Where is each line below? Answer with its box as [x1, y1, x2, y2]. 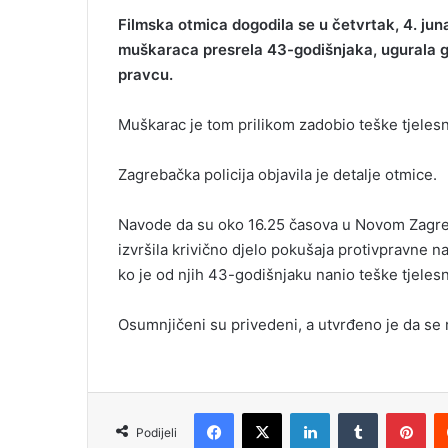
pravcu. [118, 64, 173, 84]
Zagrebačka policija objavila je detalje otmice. [118, 164, 437, 184]
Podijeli [136, 424, 177, 440]
